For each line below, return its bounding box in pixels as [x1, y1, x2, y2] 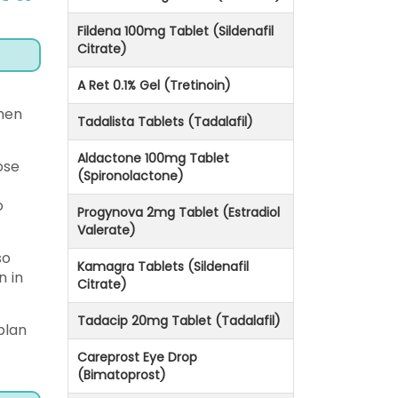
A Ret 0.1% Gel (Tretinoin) [77, 76, 231, 95]
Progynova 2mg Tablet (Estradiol [77, 203, 280, 222]
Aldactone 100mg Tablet [77, 149, 229, 168]
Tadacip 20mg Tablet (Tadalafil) [77, 312, 281, 330]
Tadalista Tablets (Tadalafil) [77, 113, 253, 131]
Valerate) [77, 221, 136, 240]
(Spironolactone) [77, 167, 184, 186]
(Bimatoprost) [77, 366, 166, 385]
